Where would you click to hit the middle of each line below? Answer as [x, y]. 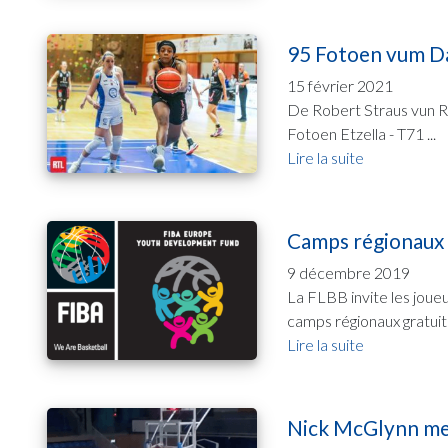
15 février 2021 [340, 85]
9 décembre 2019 [348, 273]
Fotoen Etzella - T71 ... [361, 133]
